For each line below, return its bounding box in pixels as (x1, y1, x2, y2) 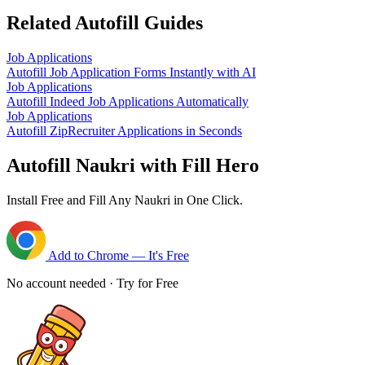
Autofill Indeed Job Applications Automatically (7, 94, 248, 108)
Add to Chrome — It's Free (46, 248, 189, 262)
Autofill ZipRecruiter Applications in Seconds (7, 123, 242, 138)
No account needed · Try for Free (7, 275, 178, 290)
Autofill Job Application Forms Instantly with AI (7, 64, 256, 79)
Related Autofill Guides (7, 11, 203, 33)
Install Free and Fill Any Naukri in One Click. (7, 192, 243, 207)
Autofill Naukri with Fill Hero (7, 154, 259, 176)
